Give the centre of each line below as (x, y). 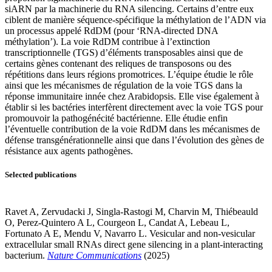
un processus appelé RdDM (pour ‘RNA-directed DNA (111, 30)
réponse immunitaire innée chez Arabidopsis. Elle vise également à (132, 96)
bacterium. (26, 255)
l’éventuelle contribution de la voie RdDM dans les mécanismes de (132, 129)
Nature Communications (94, 255)
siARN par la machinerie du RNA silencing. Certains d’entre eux (129, 8)
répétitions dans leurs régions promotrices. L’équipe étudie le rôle (129, 74)
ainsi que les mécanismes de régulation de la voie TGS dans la (124, 85)
